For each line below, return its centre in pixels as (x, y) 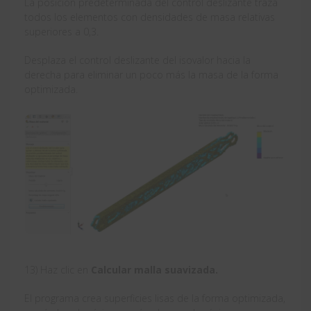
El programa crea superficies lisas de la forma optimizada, (155, 299)
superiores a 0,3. (61, 32)
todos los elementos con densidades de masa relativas (150, 17)
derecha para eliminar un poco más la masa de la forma (151, 75)
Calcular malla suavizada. (156, 270)
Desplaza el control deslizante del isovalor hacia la (137, 60)
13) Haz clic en (58, 270)
